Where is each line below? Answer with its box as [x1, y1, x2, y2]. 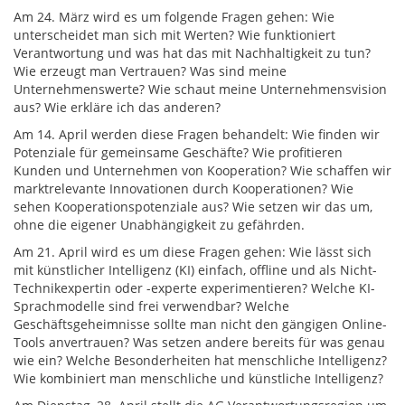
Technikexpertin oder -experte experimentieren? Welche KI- [14, 279, 375, 297]
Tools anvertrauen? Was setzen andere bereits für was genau [14, 334, 385, 351]
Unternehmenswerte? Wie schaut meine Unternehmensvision [14, 80, 387, 98]
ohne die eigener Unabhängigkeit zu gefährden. [14, 216, 305, 233]
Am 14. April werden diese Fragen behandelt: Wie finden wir [14, 126, 380, 143]
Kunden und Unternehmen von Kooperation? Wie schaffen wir [14, 162, 391, 179]
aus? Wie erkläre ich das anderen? [14, 99, 221, 116]
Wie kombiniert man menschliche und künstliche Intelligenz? [14, 370, 383, 387]
